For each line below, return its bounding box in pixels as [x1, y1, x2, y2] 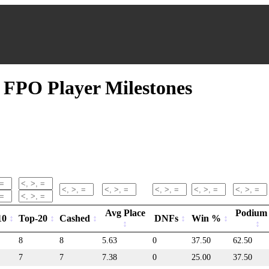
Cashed [59, 213, 92, 223]
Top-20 [19, 213, 50, 223]
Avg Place [104, 207, 145, 218]
